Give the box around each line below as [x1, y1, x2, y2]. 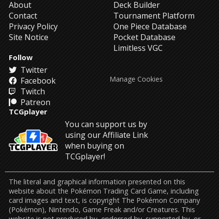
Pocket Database [113, 32, 175, 43]
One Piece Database [113, 21, 187, 32]
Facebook [19, 75, 56, 86]
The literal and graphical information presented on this [9, 177, 185, 186]
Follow [9, 52, 33, 62]
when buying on [65, 140, 124, 151]
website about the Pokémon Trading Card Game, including [9, 186, 199, 196]
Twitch [19, 86, 45, 97]
